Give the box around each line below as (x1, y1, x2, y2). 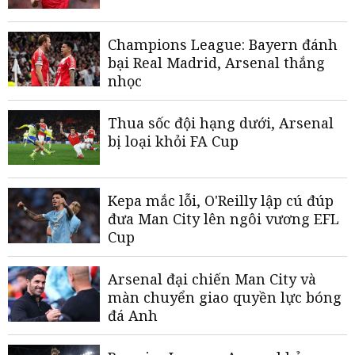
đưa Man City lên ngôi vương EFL (108, 209, 339, 229)
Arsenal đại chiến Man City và (108, 269, 316, 289)
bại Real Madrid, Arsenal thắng (108, 52, 325, 72)
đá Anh (108, 306, 158, 326)
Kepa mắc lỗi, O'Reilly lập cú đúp (108, 191, 334, 211)
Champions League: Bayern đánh (108, 34, 338, 54)
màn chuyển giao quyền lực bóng (108, 288, 342, 307)
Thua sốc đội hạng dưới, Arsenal (108, 113, 334, 132)
